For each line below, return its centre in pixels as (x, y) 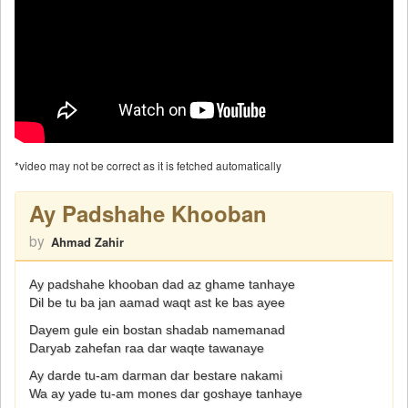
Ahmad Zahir (87, 242)
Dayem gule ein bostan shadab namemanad (157, 330)
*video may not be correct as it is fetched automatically (148, 166)
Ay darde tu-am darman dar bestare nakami (156, 376)
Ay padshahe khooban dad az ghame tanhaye (162, 285)
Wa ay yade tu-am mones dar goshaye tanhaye (166, 394)
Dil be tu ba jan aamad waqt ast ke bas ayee (157, 303)
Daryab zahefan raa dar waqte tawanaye (147, 348)
